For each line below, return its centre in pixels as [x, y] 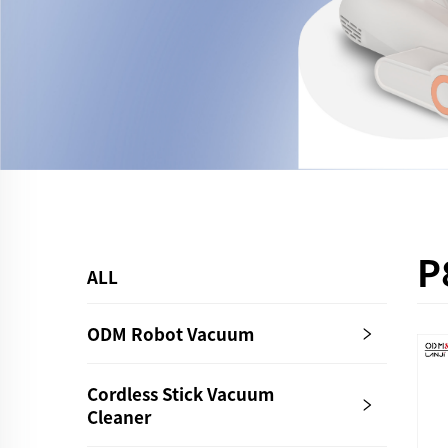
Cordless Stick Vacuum [180, 394]
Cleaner [119, 417]
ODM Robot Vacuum [170, 334]
